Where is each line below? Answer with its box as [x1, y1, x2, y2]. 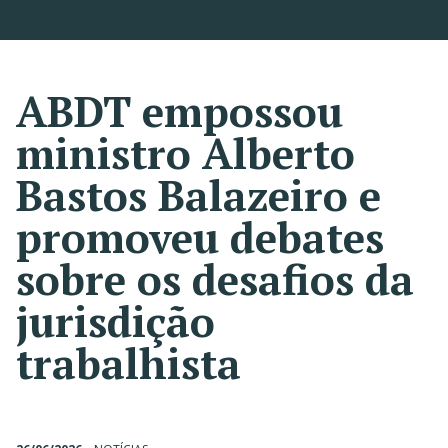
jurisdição [16, 293, 215, 349]
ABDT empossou [16, 83, 343, 139]
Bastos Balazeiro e [16, 167, 381, 223]
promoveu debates [16, 209, 384, 265]
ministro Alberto [16, 125, 355, 181]
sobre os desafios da [16, 251, 414, 307]
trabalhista [16, 335, 241, 391]
